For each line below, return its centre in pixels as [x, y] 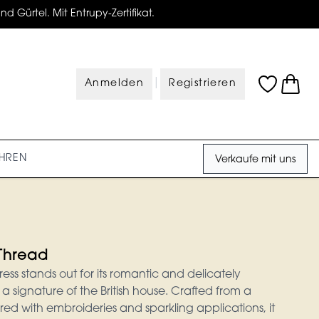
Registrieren [203, 84]
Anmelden [114, 84]
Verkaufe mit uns [255, 160]
